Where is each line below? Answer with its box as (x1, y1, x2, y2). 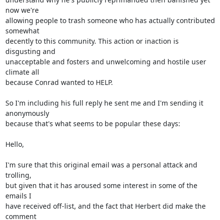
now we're (5, 5, 39, 15)
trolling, (5, 170, 31, 180)
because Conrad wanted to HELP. (5, 78, 113, 87)
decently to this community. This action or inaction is (5, 36, 179, 46)
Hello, (5, 139, 24, 149)
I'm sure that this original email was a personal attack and (5, 160, 197, 169)
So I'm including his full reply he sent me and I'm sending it (5, 98, 203, 108)
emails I (5, 191, 31, 200)
